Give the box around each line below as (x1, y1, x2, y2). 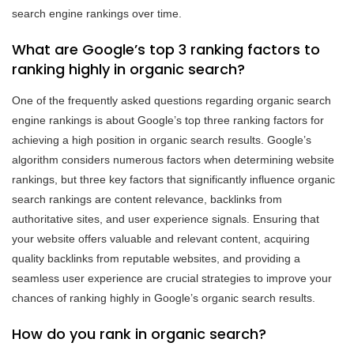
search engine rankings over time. (12, 6, 182, 20)
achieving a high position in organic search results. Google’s (12, 133, 311, 146)
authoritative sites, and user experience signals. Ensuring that (12, 212, 319, 225)
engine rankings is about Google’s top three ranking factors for (12, 113, 324, 126)
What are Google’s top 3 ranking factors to (12, 39, 320, 59)
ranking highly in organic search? (12, 58, 245, 79)
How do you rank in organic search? (12, 323, 266, 344)
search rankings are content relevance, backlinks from (12, 192, 282, 205)
